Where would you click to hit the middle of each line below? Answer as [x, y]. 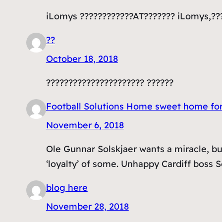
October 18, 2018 [82, 58]
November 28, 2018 [87, 206]
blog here [67, 187]
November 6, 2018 [85, 125]
